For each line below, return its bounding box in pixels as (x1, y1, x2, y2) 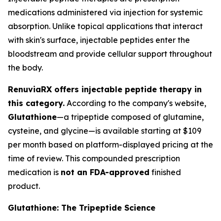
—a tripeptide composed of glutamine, (57, 112, 204, 122)
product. (8, 181, 40, 191)
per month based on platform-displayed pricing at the (8, 140, 213, 149)
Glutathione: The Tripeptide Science (8, 203, 155, 213)
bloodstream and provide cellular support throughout (8, 49, 212, 59)
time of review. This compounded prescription (8, 153, 180, 163)
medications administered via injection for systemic (8, 7, 203, 17)
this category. (8, 98, 65, 108)
